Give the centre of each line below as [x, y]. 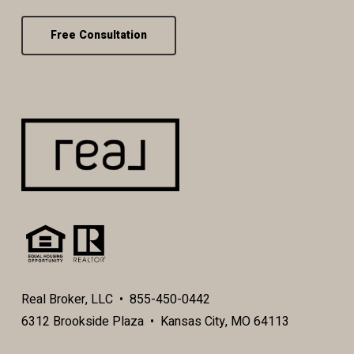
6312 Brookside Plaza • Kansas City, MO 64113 [155, 322]
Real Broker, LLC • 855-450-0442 [115, 300]
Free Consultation [98, 35]
